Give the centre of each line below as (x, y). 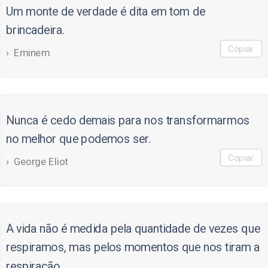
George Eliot (41, 162)
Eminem (32, 53)
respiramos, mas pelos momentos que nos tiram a (133, 248)
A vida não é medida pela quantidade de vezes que (133, 229)
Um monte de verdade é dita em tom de (105, 12)
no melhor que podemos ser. (78, 139)
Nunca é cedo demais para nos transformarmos (127, 121)
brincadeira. (35, 30)
